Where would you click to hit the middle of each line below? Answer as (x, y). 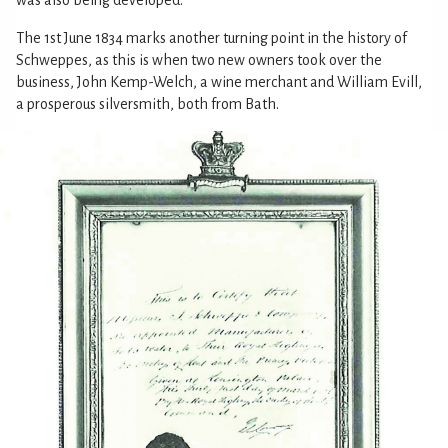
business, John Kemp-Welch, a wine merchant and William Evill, (219, 81)
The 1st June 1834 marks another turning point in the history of (211, 37)
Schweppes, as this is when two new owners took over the (199, 59)
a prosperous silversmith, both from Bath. (147, 103)
